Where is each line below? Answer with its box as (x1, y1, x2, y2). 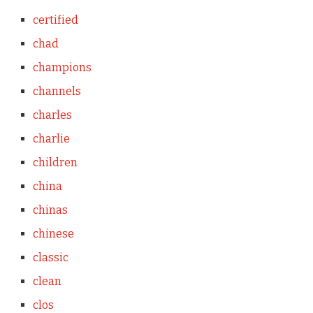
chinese (32, 227, 74, 240)
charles (32, 108, 72, 122)
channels (32, 85, 81, 98)
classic (32, 251, 68, 264)
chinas (32, 203, 68, 217)
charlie (32, 132, 70, 145)
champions (32, 61, 92, 74)
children (32, 156, 78, 169)
